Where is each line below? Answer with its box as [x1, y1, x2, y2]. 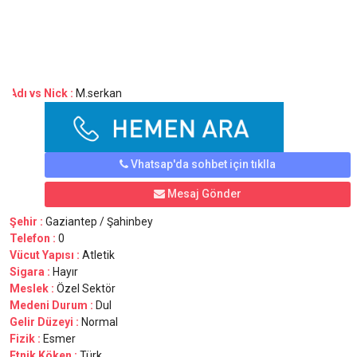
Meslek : [10, 281, 57, 295]
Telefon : [10, 231, 56, 245]
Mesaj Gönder [165, 187, 241, 201]
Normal [81, 315, 118, 328]
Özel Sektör [57, 281, 116, 295]
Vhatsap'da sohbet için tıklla [128, 158, 276, 171]
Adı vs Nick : [10, 87, 76, 100]
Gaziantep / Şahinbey [43, 214, 153, 228]
